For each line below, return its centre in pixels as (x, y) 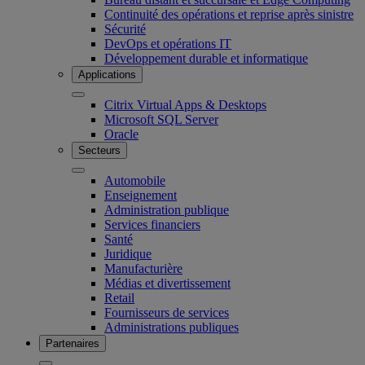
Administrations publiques (172, 327)
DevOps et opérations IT (168, 43)
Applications (107, 74)
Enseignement (141, 195)
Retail (119, 297)
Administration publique (167, 209)
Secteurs (99, 150)
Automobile (135, 180)
